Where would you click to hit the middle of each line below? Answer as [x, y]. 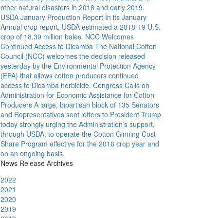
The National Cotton [126, 46]
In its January [126, 17]
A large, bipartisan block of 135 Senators [97, 105]
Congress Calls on [121, 85]
